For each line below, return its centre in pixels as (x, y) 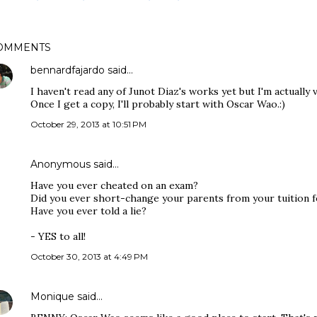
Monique (52, 296)
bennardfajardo (68, 70)
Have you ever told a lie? (88, 211)
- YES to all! (58, 236)
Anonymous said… (75, 164)
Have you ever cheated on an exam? (114, 185)
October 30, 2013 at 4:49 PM (89, 257)
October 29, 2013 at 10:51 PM (88, 124)
